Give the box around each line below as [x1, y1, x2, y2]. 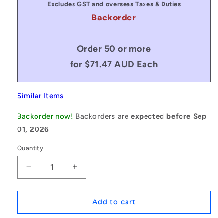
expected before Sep [131, 111, 207, 121]
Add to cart [92, 198, 136, 207]
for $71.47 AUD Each [70, 58, 158, 70]
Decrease [28, 166, 65, 176]
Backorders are [75, 111, 131, 121]
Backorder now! [17, 111, 73, 121]
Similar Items [17, 91, 64, 100]
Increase [74, 166, 108, 176]
